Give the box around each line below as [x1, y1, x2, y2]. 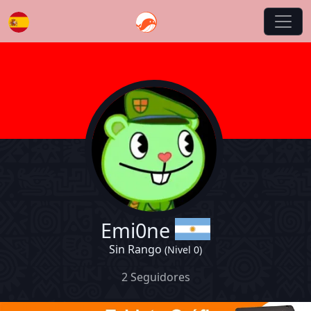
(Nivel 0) [165, 243, 202, 256]
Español [8, 33, 50, 49]
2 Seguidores [121, 269, 190, 285]
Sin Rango [109, 242, 165, 257]
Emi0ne [100, 217, 175, 244]
